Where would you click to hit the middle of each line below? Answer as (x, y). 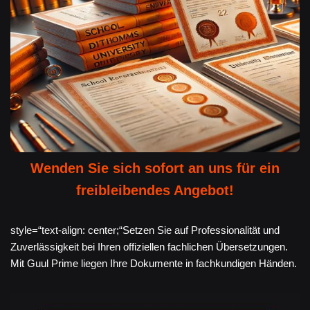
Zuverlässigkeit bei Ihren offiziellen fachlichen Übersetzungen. (149, 247)
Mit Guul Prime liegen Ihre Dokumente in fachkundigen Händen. (154, 264)
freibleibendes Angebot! (155, 191)
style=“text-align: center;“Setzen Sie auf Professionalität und (145, 230)
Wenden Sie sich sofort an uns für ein (155, 168)
